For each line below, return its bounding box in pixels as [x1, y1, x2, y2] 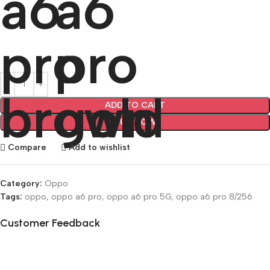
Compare [8, 142, 47, 152]
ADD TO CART [105, 99, 165, 110]
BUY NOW [114, 116, 156, 127]
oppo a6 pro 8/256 [176, 191, 253, 202]
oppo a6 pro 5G [107, 191, 171, 202]
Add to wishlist [69, 142, 131, 152]
